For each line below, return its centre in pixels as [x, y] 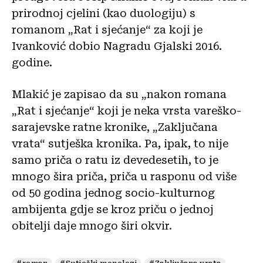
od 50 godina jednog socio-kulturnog [113, 193]
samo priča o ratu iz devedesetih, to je [115, 160]
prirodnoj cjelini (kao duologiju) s [104, 14]
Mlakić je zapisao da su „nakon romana [119, 95]
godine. [32, 63]
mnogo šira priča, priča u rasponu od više [124, 177]
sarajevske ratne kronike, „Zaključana [115, 127]
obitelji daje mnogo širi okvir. [92, 226]
